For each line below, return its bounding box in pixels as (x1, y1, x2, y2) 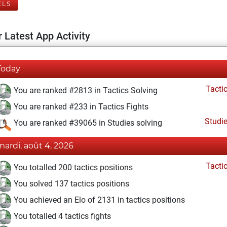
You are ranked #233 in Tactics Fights (12, 102, 148, 112)
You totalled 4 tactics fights (12, 211, 111, 221)
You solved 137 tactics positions (12, 179, 129, 189)
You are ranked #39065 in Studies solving (12, 118, 162, 128)
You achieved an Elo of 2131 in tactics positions (12, 195, 185, 205)
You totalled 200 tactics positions (12, 163, 133, 173)
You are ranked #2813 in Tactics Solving (12, 86, 158, 96)
